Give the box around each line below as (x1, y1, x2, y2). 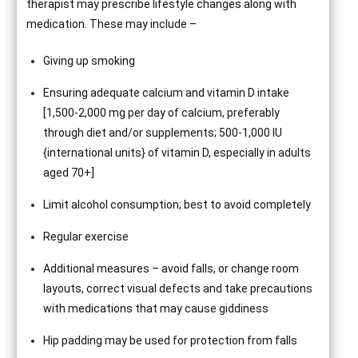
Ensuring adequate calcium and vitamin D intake (43, 86, 290, 99)
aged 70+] (43, 166, 95, 179)
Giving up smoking (43, 54, 136, 67)
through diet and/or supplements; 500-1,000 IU (43, 126, 283, 139)
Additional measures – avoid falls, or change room (43, 262, 300, 275)
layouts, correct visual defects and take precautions (43, 282, 313, 295)
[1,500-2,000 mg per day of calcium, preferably (43, 106, 280, 119)
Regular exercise (43, 230, 129, 243)
